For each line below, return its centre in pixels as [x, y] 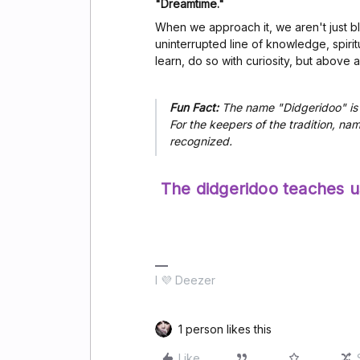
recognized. [201, 141]
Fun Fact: [194, 108]
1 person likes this [225, 329]
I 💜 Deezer [185, 280]
